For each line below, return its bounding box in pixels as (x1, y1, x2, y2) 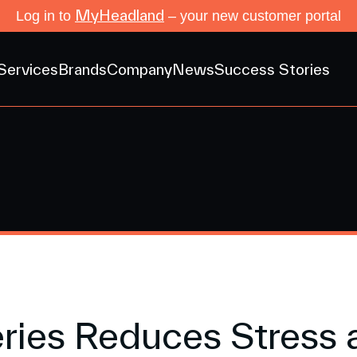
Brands (58, 61, 107, 78)
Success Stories (214, 61, 330, 78)
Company (107, 61, 172, 78)
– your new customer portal (164, 8, 341, 24)
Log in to (16, 8, 75, 24)
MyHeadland (75, 6, 164, 24)
